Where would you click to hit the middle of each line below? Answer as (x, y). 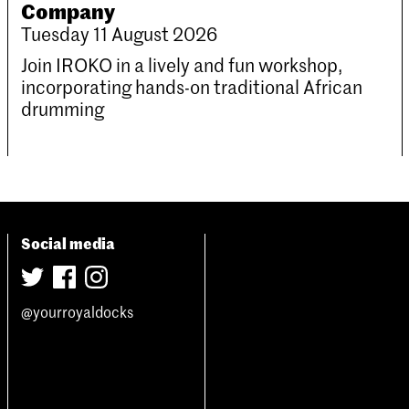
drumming (63, 108)
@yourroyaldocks (78, 311)
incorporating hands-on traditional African (192, 86)
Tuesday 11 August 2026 (120, 33)
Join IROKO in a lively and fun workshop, (182, 64)
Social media (68, 242)
